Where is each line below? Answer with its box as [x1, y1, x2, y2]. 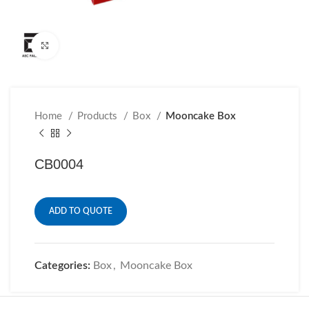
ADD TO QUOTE [49, 207, 112, 215]
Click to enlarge [59, 41, 120, 50]
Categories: [34, 260, 90, 271]
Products [77, 111, 120, 121]
